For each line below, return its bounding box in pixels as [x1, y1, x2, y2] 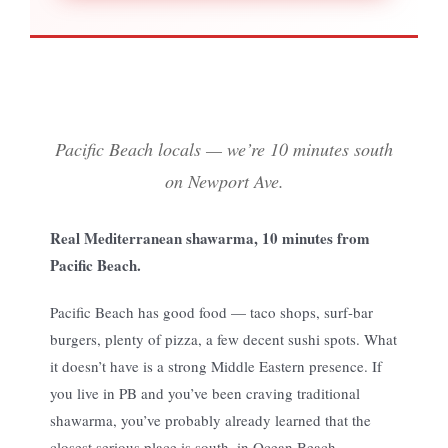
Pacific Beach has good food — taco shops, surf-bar [50, 301, 373, 322]
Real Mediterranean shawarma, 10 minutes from [50, 226, 370, 249]
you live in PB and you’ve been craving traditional [50, 382, 360, 403]
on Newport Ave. [164, 168, 284, 193]
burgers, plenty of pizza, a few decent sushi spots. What [50, 328, 397, 349]
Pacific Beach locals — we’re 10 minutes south [55, 136, 393, 161]
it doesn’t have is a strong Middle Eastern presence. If [50, 355, 382, 376]
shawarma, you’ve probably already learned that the [50, 409, 371, 430]
